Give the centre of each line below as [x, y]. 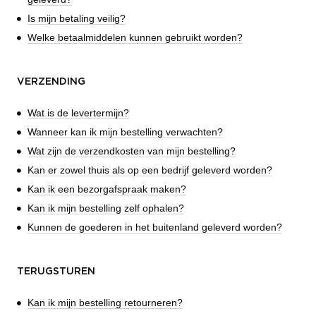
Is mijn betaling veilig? [77, 18]
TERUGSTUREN [56, 271]
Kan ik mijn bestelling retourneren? [105, 302]
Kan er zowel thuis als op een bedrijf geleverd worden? [150, 170]
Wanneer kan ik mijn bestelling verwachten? [125, 132]
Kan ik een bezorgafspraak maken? [107, 189]
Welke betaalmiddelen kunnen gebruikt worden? [135, 37]
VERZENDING [51, 81]
